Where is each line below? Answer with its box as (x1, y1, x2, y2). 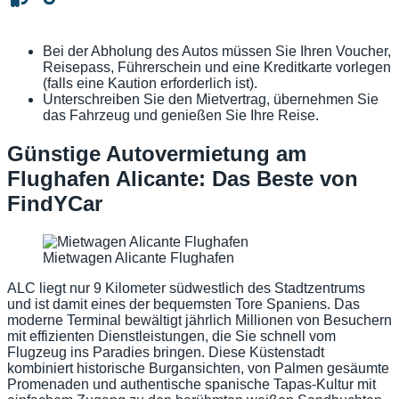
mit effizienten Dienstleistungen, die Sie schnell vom (7, 329, 336, 345)
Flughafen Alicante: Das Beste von (7, 167, 358, 191)
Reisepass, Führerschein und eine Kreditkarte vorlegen (43, 60, 391, 76)
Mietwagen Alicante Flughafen (43, 250, 234, 266)
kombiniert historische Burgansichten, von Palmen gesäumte (7, 361, 389, 377)
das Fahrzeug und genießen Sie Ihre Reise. (43, 108, 319, 124)
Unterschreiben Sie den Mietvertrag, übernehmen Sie (43, 92, 379, 108)
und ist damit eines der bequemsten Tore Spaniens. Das (7, 297, 360, 313)
